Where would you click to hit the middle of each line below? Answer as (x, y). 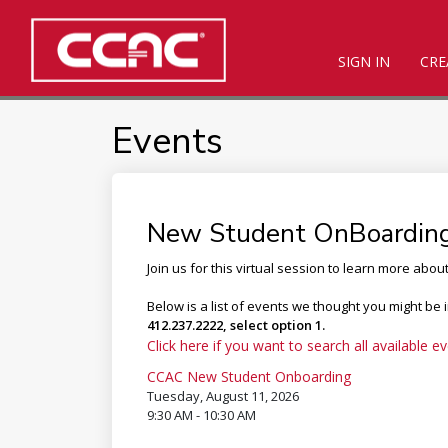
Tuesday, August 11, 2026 (222, 396)
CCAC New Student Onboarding (248, 376)
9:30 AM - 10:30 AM (201, 415)
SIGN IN (363, 61)
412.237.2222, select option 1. (235, 325)
